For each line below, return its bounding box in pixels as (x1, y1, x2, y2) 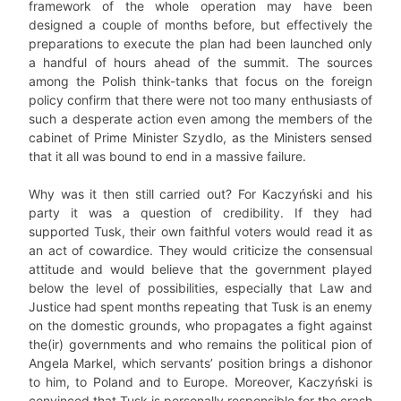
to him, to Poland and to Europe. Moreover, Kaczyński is (29, 374, 372, 389)
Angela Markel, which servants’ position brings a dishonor (29, 355, 372, 371)
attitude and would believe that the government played (29, 261, 372, 277)
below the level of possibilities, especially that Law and (29, 280, 372, 295)
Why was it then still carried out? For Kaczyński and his (29, 186, 372, 201)
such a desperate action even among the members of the (29, 111, 372, 126)
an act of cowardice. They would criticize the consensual (29, 243, 372, 258)
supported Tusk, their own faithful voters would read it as (29, 224, 372, 239)
